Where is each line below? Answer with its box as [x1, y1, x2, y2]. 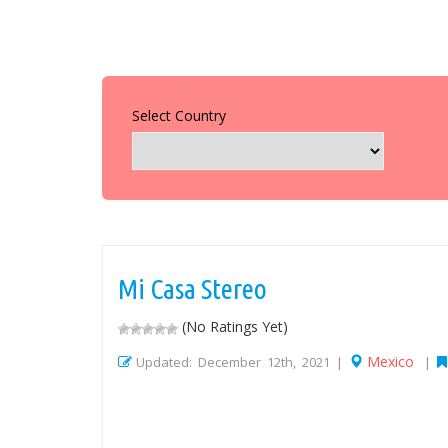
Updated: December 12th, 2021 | [136, 353, 349, 372]
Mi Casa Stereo [118, 273, 267, 305]
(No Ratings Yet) [178, 317, 288, 337]
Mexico [367, 352, 414, 372]
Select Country [132, 106, 226, 126]
